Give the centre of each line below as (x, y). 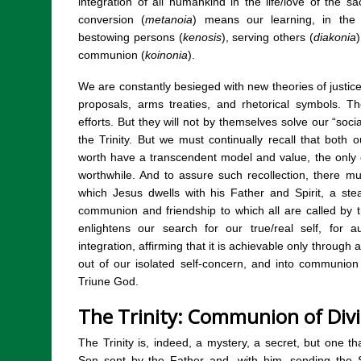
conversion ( (112, 20)
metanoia (169, 20)
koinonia (166, 55)
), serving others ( (267, 37)
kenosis (202, 37)
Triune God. (108, 282)
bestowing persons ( (131, 37)
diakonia (334, 37)
